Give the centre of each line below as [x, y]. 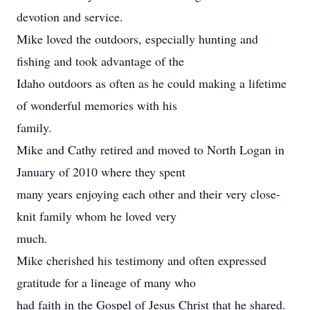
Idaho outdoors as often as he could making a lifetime [152, 83]
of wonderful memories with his [97, 105]
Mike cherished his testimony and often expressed [142, 260]
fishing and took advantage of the [100, 61]
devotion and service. [70, 17]
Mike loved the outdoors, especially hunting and [137, 39]
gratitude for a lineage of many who [106, 282]
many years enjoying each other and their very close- [148, 194]
